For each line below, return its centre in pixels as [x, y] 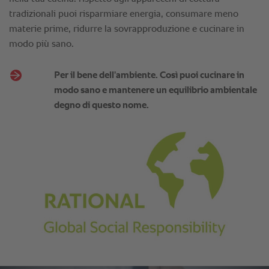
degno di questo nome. [101, 106]
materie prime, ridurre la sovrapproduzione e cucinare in [127, 30]
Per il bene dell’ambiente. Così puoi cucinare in [149, 76]
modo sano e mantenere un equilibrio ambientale [155, 91]
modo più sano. [41, 45]
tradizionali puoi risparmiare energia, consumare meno [124, 15]
